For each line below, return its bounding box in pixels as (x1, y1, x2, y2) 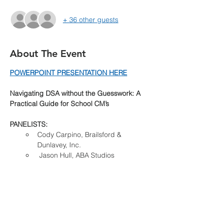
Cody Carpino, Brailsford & (37, 130, 123, 139)
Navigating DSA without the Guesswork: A (10, 89, 142, 98)
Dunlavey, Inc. (37, 140, 81, 149)
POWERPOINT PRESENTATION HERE (10, 68, 127, 77)
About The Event (10, 48, 86, 59)
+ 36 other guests (63, 15, 118, 24)
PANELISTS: (10, 120, 48, 129)
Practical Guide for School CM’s (10, 99, 109, 108)
